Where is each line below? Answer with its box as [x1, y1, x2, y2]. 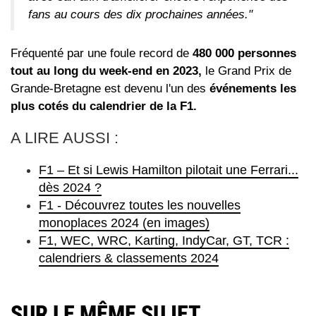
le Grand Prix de [202, 64, 291, 78]
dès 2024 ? [39, 181, 102, 195]
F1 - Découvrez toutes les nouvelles [39, 198, 241, 213]
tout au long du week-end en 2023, [11, 64, 202, 78]
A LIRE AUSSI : [11, 129, 119, 147]
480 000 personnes [193, 47, 296, 61]
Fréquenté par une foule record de [11, 47, 193, 61]
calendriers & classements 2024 [39, 251, 219, 266]
